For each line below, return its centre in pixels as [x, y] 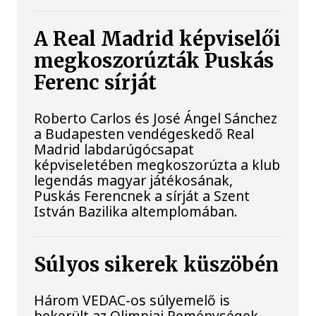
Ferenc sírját [96, 83]
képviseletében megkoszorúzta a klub [157, 164]
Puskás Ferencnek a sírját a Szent [142, 195]
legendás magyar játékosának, [134, 180]
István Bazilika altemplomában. [136, 211]
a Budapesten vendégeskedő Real [144, 133]
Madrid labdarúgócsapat [114, 149]
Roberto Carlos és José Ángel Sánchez [156, 118]
